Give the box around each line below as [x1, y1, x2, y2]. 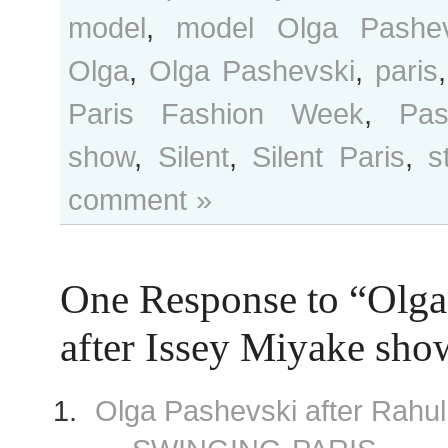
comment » [68, 183, 212, 216]
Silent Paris [252, 140, 405, 173]
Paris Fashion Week [68, 97, 364, 130]
